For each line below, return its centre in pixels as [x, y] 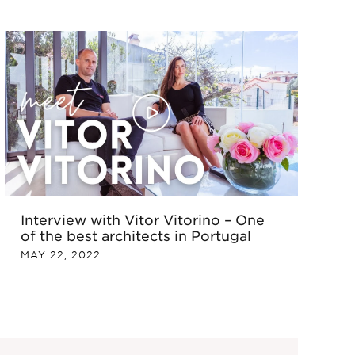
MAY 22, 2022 [61, 255]
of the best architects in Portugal [136, 236]
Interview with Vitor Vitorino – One [143, 220]
